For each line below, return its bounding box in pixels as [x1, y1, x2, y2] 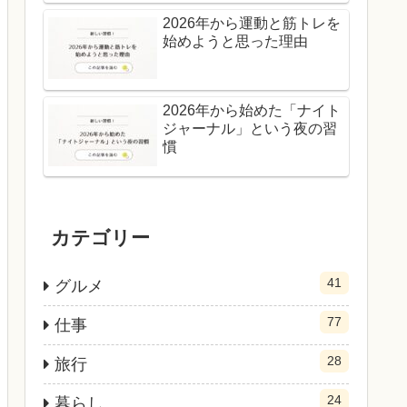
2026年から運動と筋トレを [163, 15, 341, 32]
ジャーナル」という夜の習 [163, 120, 337, 136]
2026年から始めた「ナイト [163, 102, 341, 118]
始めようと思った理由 [163, 34, 308, 50]
